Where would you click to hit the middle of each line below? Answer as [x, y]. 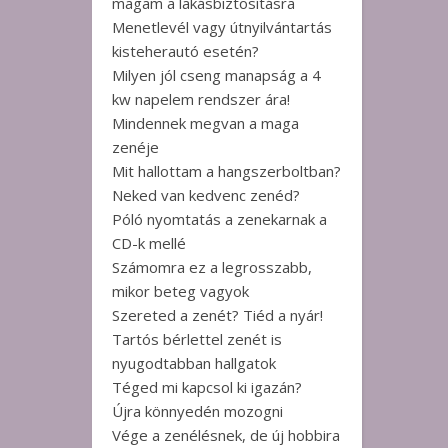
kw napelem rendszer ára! [201, 99]
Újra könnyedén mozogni [197, 411]
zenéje [135, 147]
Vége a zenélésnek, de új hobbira [226, 435]
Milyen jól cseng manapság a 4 [216, 75]
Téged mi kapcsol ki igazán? [207, 387]
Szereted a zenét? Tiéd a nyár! [217, 315]
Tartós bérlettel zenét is [197, 339]
